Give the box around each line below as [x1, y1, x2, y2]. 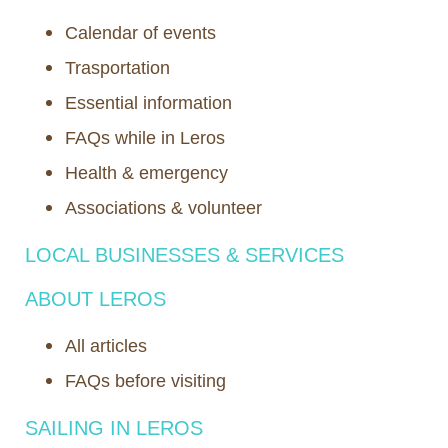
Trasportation [65, 58, 170, 79]
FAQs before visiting [65, 371, 226, 392]
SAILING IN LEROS [25, 417, 203, 440]
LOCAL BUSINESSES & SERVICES [25, 244, 344, 267]
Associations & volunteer [65, 198, 262, 219]
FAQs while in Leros [65, 128, 225, 149]
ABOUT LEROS [25, 288, 166, 311]
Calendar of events [65, 23, 216, 44]
